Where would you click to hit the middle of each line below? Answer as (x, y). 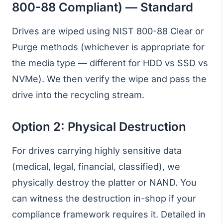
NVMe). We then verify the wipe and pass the (109, 79)
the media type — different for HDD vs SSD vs (110, 63)
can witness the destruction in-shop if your (104, 198)
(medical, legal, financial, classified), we (96, 167)
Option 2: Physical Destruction (99, 127)
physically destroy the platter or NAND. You (104, 182)
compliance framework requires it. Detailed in (109, 214)
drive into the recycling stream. (78, 95)
